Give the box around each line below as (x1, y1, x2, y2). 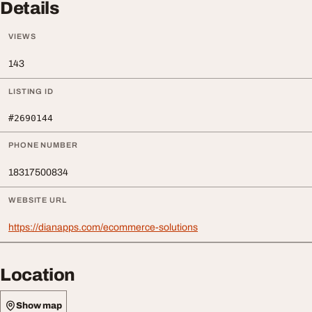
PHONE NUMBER (8, 141, 78, 150)
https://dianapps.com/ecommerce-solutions (8, 222, 198, 233)
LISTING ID (8, 87, 54, 96)
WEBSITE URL (8, 196, 67, 205)
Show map (16, 300, 62, 311)
